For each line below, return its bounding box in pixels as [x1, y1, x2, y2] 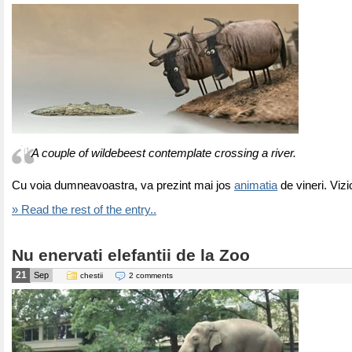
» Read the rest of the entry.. [12, 203, 156, 216]
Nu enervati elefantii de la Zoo [12, 246, 250, 265]
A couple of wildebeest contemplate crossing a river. [31, 147, 296, 159]
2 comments [129, 271, 173, 280]
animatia [234, 179, 277, 192]
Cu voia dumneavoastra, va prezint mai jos [12, 179, 234, 192]
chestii [80, 271, 103, 280]
